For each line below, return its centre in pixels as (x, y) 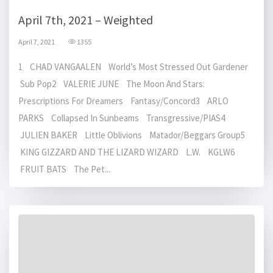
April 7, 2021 (37, 42)
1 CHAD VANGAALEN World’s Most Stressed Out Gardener (135, 67)
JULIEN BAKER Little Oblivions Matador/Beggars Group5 (133, 135)
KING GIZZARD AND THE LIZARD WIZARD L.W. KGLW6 (128, 152)
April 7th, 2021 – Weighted (86, 20)
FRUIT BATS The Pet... (64, 169)
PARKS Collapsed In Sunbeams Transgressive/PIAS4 (123, 118)
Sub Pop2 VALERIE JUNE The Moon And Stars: (112, 84)
